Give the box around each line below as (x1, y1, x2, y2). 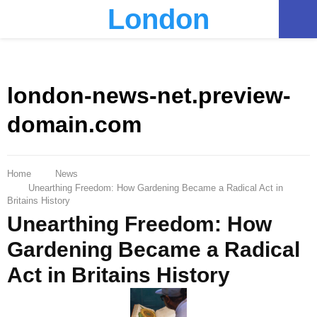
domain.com (7, 112, 142, 138)
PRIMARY (18, 8, 96, 28)
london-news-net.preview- (7, 83, 291, 109)
